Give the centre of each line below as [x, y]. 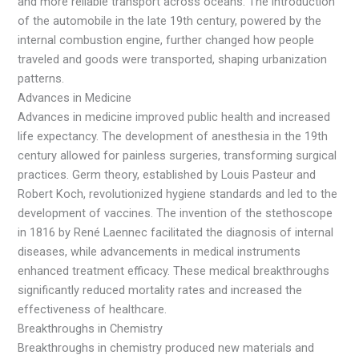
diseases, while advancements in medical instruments [159, 252]
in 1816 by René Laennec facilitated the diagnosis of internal [176, 233]
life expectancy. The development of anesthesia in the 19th [173, 137]
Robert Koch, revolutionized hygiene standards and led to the [178, 194]
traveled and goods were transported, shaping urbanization [173, 60]
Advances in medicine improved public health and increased [174, 117]
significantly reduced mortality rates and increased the [160, 290]
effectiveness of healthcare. [93, 310]
